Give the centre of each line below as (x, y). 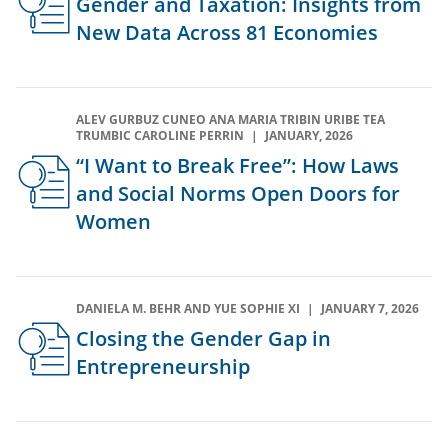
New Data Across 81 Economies (227, 33)
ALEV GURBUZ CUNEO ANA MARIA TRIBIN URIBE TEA (230, 120)
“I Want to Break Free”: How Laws (237, 166)
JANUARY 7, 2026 (370, 309)
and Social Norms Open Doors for (238, 194)
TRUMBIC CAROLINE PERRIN (161, 136)
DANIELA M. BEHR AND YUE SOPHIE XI (189, 309)
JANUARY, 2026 (309, 136)
